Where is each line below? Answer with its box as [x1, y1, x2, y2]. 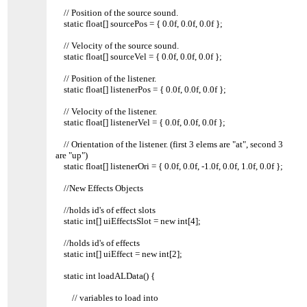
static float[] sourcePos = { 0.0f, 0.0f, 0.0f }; [56, 18, 223, 29]
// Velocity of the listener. [56, 106, 158, 116]
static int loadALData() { [56, 270, 156, 281]
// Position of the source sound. [56, 7, 179, 18]
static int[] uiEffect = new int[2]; [56, 248, 183, 259]
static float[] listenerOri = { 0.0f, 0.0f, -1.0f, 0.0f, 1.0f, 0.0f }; [56, 160, 284, 171]
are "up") [56, 149, 88, 160]
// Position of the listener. [56, 73, 157, 84]
